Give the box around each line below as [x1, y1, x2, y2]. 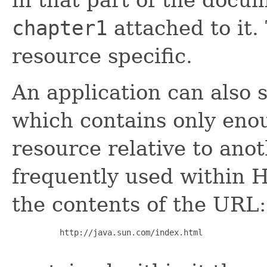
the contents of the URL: [12, 192, 266, 216]
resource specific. [12, 44, 193, 68]
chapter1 [12, 15, 107, 40]
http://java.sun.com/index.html [36, 227, 203, 237]
